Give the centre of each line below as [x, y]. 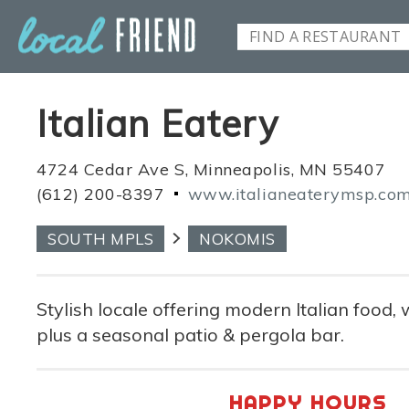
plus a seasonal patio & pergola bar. [190, 334]
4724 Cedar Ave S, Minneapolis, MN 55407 [211, 169]
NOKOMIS [237, 238]
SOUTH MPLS [101, 238]
